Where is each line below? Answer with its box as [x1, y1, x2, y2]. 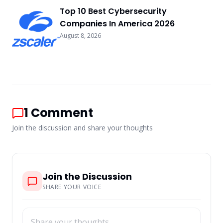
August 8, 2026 [60, 31, 101, 40]
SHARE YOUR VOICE [42, 182, 102, 191]
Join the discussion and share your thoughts [12, 122, 153, 132]
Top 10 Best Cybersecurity [60, 5, 167, 17]
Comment [31, 104, 93, 121]
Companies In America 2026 [60, 17, 175, 29]
